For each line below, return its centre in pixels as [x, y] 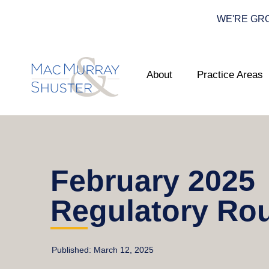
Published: [73, 250]
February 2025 [153, 181]
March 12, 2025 [124, 250]
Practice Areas [230, 75]
